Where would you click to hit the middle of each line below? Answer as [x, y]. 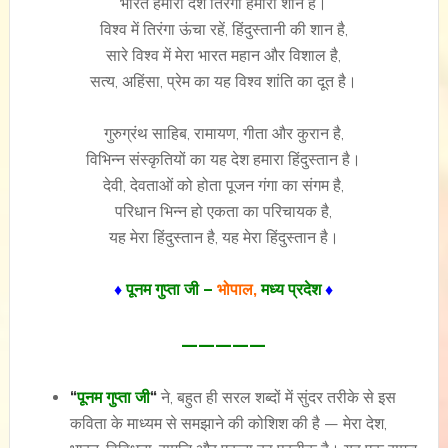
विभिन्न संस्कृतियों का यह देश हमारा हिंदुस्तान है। [224, 159]
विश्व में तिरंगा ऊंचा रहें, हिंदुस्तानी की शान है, [223, 29]
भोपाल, [239, 289]
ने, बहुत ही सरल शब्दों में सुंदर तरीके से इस [276, 397]
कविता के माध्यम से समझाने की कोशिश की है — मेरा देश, [228, 423]
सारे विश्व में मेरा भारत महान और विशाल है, [224, 55]
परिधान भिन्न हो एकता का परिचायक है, [224, 211]
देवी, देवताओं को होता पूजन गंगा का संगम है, [224, 185]
